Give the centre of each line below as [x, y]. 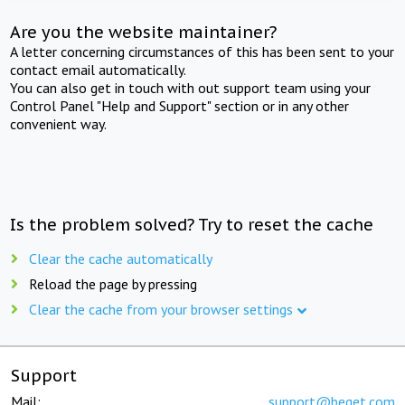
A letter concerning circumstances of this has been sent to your [202, 51]
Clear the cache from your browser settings [161, 309]
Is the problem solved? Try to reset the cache [192, 224]
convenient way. [59, 123]
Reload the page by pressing [113, 283]
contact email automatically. [99, 69]
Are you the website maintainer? [144, 32]
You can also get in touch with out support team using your [191, 87]
